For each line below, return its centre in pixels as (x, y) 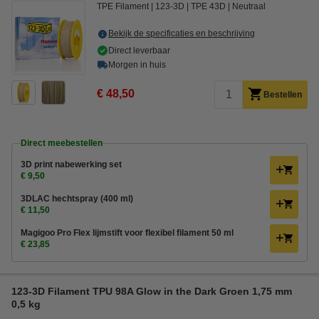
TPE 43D (208, 6)
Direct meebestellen (62, 143)
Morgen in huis (137, 65)
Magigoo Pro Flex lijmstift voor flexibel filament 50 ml (127, 233)
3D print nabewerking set (71, 164)
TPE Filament (123, 6)
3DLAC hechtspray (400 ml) (77, 199)
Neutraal (249, 6)
